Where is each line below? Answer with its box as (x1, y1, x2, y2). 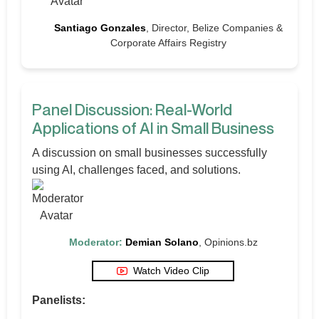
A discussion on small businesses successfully (32, 146, 267, 159)
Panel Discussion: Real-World (32, 100, 232, 119)
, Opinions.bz (198, 236, 258, 248)
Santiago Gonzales (54, 21, 146, 33)
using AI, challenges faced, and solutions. (32, 163, 241, 176)
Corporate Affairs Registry (110, 36, 226, 48)
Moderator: (68, 236, 122, 248)
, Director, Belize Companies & (146, 21, 283, 33)
